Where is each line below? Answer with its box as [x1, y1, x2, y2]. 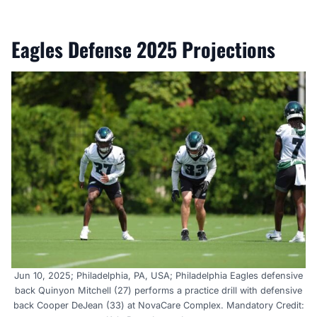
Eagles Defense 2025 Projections [11, 35, 275, 64]
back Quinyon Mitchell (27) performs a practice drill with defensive [15, 284, 302, 296]
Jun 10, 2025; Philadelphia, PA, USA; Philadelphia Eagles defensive [14, 270, 303, 281]
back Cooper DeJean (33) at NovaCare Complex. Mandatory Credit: [13, 299, 304, 311]
